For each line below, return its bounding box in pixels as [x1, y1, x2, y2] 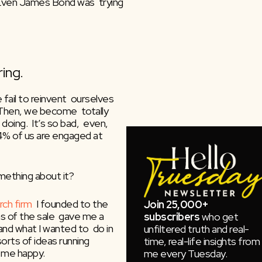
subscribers [143, 209, 202, 223]
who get [201, 209, 239, 223]
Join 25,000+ [143, 197, 209, 211]
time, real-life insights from [143, 234, 260, 248]
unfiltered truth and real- [143, 222, 249, 236]
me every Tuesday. [143, 246, 227, 260]
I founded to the [32, 196, 108, 211]
